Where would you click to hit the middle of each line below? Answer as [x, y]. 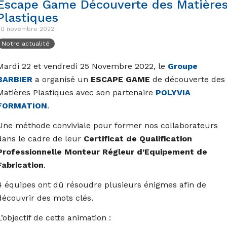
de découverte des [187, 80]
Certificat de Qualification [138, 139]
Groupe [182, 66]
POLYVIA [173, 93]
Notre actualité [26, 43]
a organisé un [61, 80]
